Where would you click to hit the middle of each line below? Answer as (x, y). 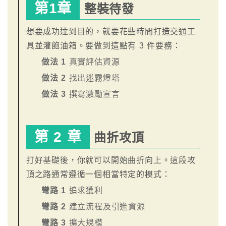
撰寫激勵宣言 (94, 94)
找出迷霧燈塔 (94, 78)
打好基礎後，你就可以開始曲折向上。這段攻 (111, 160)
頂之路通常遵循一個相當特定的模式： (98, 175)
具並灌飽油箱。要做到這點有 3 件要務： (103, 46)
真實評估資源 (94, 62)
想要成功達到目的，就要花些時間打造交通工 (111, 32)
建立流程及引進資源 (107, 207)
